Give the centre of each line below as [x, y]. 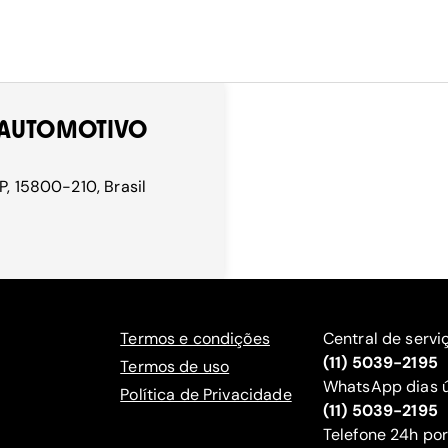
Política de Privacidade [206, 394]
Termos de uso [175, 366]
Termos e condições [195, 338]
